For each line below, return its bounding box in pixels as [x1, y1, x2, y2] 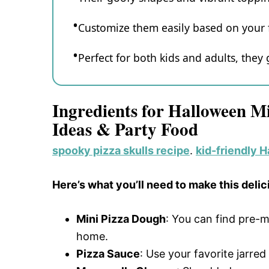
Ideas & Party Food [52, 116, 198, 142]
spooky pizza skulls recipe [52, 144, 190, 157]
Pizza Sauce [76, 247, 140, 260]
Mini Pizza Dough [76, 212, 166, 225]
